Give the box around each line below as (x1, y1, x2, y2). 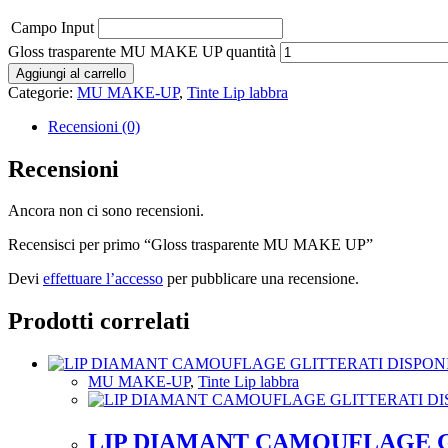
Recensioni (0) (48, 117, 140, 135)
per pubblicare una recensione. (163, 270, 359, 288)
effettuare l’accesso (43, 270, 163, 288)
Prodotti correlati (8, 308, 190, 335)
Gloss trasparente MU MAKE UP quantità (8, 42, 276, 60)
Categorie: (8, 83, 77, 101)
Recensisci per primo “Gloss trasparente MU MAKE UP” (8, 236, 373, 254)
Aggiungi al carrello (16, 65, 126, 81)
